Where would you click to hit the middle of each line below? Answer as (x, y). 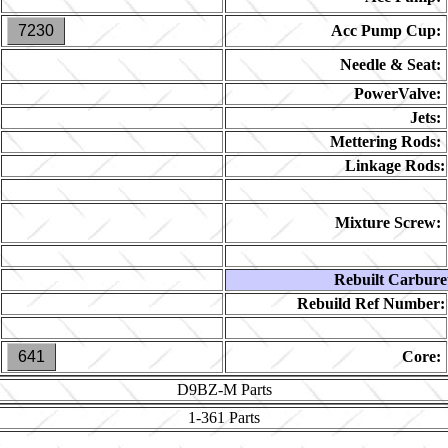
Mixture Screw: (388, 222)
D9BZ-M (206, 389)
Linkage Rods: (395, 165)
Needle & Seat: (390, 64)
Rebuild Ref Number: (371, 303)
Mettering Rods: (385, 141)
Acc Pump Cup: (386, 30)
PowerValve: (397, 93)
